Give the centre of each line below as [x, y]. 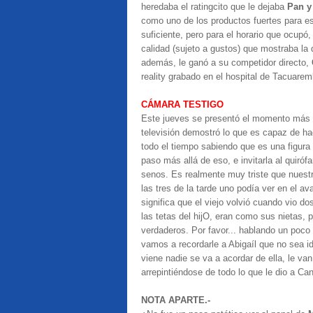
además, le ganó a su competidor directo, [226, 63]
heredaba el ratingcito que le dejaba [214, 7]
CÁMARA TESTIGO [182, 104]
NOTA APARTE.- [176, 300]
